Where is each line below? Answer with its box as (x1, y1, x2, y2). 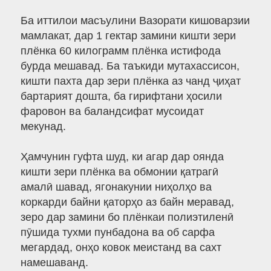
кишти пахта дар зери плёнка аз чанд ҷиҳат (20, 75, 241, 88)
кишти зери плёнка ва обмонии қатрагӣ (20, 166, 218, 178)
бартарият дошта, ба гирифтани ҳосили (20, 90, 222, 103)
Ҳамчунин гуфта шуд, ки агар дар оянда (20, 151, 224, 163)
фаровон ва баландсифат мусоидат (20, 105, 204, 118)
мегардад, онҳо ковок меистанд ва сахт (20, 241, 221, 254)
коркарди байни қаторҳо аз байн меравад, (20, 196, 234, 209)
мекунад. (20, 120, 66, 133)
